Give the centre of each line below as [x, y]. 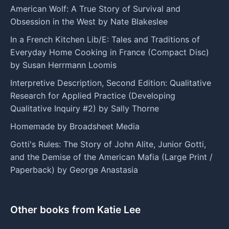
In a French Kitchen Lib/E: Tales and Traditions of [105, 39]
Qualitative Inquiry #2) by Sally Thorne [85, 108]
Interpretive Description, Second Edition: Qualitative [111, 83]
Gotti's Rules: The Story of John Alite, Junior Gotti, [108, 144]
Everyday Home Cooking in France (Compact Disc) [110, 52]
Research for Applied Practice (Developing [93, 95]
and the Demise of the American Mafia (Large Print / [111, 157]
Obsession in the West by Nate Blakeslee [89, 21]
